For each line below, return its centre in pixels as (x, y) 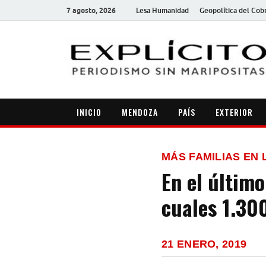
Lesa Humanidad (162, 10)
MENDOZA (140, 112)
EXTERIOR (234, 112)
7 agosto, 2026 (91, 10)
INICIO (89, 112)
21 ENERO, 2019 (204, 244)
